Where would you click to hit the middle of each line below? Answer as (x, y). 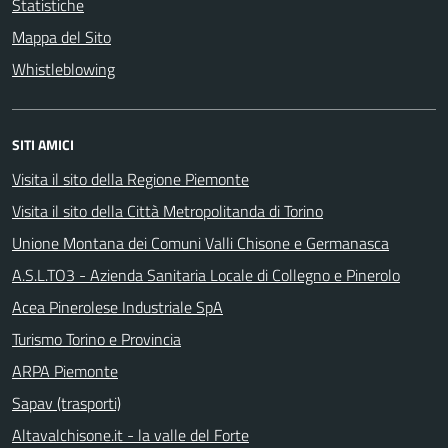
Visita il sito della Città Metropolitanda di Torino (167, 211)
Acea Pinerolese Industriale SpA (117, 307)
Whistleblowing (63, 69)
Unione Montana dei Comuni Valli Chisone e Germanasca (200, 243)
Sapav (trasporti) (66, 403)
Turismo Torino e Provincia (96, 339)
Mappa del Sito (61, 37)
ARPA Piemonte (65, 371)
